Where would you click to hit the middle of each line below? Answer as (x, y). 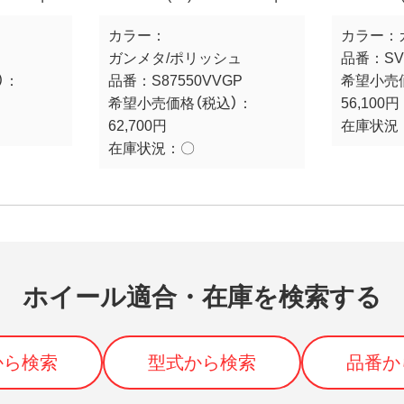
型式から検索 (202, 362)
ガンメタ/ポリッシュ (174, 58)
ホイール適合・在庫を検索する (202, 297)
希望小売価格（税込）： (180, 103)
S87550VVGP (197, 80)
